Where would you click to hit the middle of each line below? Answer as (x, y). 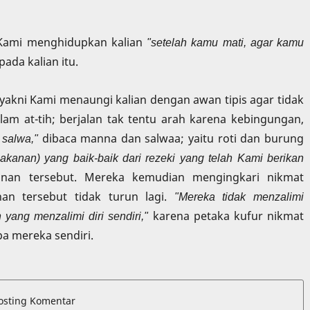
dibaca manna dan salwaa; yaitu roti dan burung (171, 138)
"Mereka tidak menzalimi (239, 196)
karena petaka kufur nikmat (226, 216)
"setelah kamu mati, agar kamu (225, 42)
